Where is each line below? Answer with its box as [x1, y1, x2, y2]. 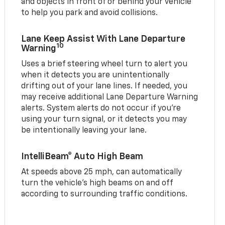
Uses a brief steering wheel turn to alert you [21, 60, 188, 68]
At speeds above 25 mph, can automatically [21, 168, 182, 176]
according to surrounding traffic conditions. [21, 190, 188, 198]
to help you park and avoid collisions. [21, 9, 158, 17]
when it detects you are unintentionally [21, 71, 170, 79]
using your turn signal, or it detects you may [21, 115, 187, 124]
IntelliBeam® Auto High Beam [21, 152, 144, 161]
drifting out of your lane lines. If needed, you [21, 82, 188, 90]
